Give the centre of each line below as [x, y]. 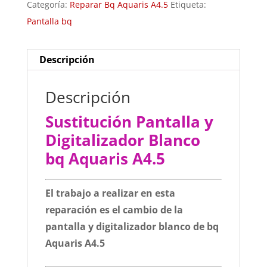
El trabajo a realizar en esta [110, 193]
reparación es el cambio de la [114, 210]
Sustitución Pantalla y [129, 122]
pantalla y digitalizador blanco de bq [132, 226]
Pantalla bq [49, 21]
